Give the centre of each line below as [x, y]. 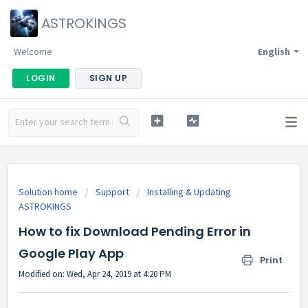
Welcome [33, 52]
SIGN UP [108, 78]
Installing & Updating [189, 192]
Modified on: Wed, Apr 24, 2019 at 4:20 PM [95, 274]
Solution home [49, 192]
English [274, 52]
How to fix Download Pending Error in [135, 231]
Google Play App [71, 253]
